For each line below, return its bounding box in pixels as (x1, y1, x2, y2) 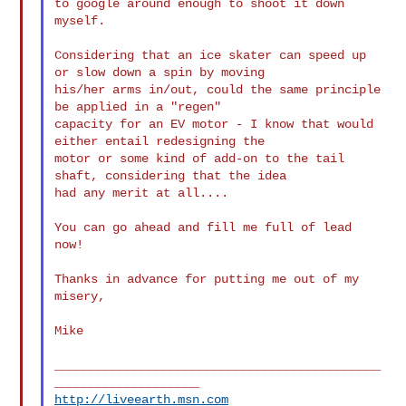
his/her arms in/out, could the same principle (54, 82, 382, 97)
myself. (54, 13, 106, 28)
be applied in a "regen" (54, 99, 222, 114)
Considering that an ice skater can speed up (54, 47, 367, 63)
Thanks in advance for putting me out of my (54, 271, 360, 286)
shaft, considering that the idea (54, 168, 287, 183)
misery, (54, 288, 106, 304)
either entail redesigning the (54, 133, 266, 149)
